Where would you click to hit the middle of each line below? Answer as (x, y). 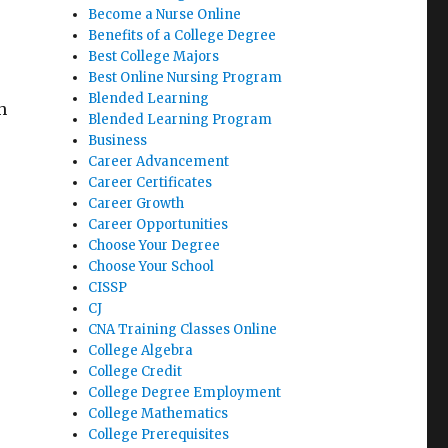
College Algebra (141, 350)
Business (118, 140)
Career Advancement (159, 161)
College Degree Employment (185, 392)
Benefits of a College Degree (182, 35)
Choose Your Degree (154, 245)
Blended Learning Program (180, 119)
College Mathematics (158, 413)
